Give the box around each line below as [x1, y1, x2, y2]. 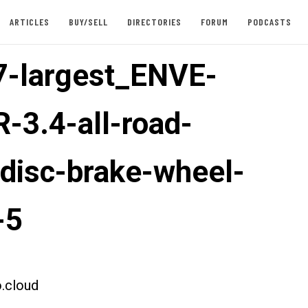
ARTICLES [9, 16, 49, 27]
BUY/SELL [68, 16, 108, 27]
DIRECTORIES [126, 16, 181, 27]
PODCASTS [247, 16, 291, 27]
